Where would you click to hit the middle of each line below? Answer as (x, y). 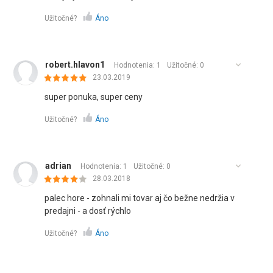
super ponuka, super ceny (94, 97)
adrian (58, 166)
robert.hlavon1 (75, 65)
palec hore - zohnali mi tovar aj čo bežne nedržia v (140, 198)
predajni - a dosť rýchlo (88, 211)
